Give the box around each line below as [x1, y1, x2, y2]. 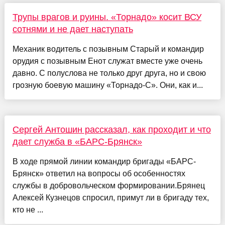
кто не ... [12, 205, 43, 214]
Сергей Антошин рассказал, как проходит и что [12, 124, 211, 135]
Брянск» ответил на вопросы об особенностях [12, 169, 185, 178]
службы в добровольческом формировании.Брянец [12, 181, 205, 190]
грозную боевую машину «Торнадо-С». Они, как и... [12, 80, 203, 89]
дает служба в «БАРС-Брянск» [12, 136, 142, 147]
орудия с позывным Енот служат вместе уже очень [12, 56, 202, 65]
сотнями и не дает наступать [12, 24, 133, 34]
